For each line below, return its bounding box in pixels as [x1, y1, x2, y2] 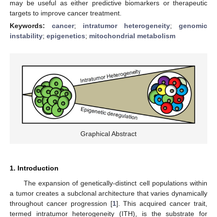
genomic [179, 21, 207, 30]
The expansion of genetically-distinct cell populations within [23, 179, 207, 187]
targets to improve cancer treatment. [10, 9, 122, 17]
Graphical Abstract [80, 129, 137, 138]
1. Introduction [10, 164, 59, 172]
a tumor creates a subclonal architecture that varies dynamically [10, 189, 207, 197]
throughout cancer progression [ [10, 199, 112, 207]
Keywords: [10, 21, 52, 30]
